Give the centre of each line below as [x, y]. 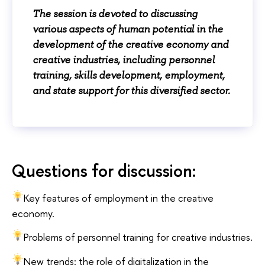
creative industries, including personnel [124, 60]
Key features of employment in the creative [119, 198]
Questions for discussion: [104, 171]
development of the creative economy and [130, 45]
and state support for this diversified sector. [131, 91]
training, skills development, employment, [129, 75]
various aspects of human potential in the [128, 29]
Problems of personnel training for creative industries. [138, 237]
